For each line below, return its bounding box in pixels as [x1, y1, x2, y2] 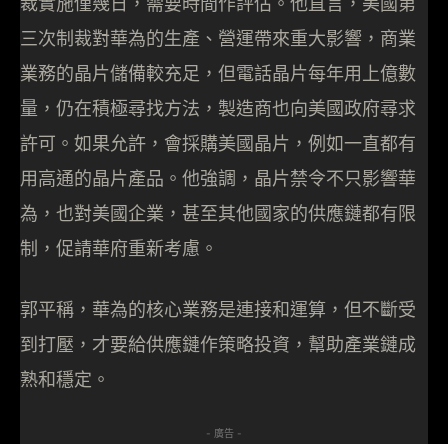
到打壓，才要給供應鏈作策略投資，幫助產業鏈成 [20, 333, 416, 357]
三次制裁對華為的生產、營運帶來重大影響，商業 [20, 27, 416, 51]
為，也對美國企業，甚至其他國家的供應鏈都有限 [20, 202, 416, 226]
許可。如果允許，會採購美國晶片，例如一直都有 [20, 132, 416, 156]
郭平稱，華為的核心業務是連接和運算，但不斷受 [20, 298, 416, 322]
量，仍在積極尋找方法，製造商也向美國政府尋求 [20, 97, 416, 121]
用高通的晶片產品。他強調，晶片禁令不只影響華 [20, 167, 416, 191]
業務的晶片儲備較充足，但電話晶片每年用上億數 [20, 62, 416, 86]
